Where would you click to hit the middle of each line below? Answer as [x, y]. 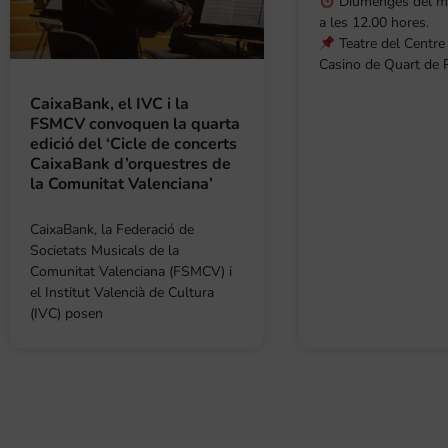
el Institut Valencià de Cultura [122, 292]
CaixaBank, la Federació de [112, 229]
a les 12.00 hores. [373, 23]
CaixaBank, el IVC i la [109, 103]
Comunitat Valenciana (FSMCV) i [131, 271]
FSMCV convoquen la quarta [135, 123]
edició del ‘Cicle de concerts [133, 143]
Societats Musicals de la [104, 250]
